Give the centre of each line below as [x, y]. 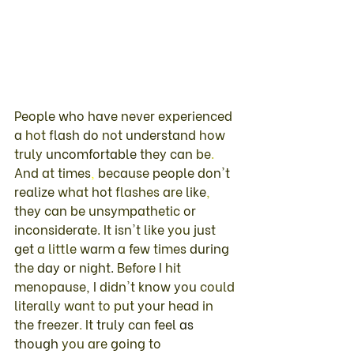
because [125, 171]
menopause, [54, 285]
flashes [139, 190]
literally [39, 304]
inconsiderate [56, 228]
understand [162, 134]
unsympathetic [136, 209]
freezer [58, 323]
